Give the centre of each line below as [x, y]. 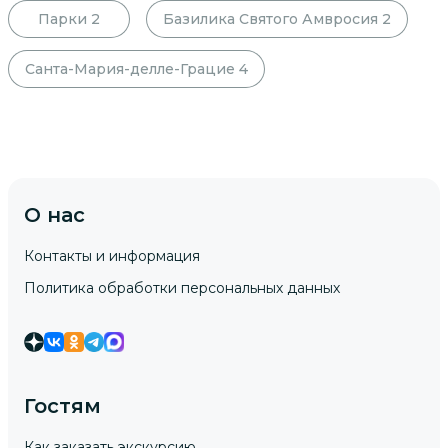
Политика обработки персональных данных [182, 288]
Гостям [62, 406]
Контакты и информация [112, 256]
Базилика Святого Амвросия [270, 18]
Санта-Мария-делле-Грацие [130, 68]
